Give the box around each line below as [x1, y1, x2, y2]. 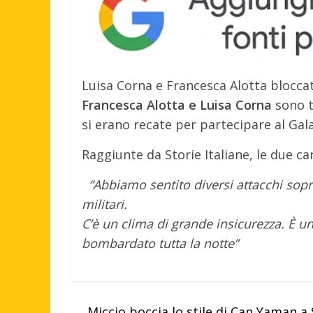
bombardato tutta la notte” [82, 234, 238, 252]
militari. [82, 195, 127, 212]
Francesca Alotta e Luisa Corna [82, 96, 272, 113]
